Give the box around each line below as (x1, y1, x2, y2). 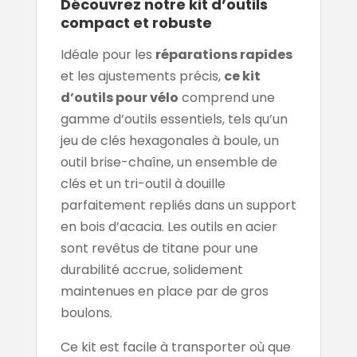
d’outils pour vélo (60, 88, 178, 108)
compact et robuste (60, 13, 212, 33)
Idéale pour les (60, 45, 155, 65)
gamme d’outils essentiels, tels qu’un (60, 110, 288, 129)
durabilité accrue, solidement (60, 261, 243, 280)
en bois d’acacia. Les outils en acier (60, 218, 277, 237)
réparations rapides (155, 45, 292, 65)
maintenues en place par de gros (60, 282, 269, 301)
